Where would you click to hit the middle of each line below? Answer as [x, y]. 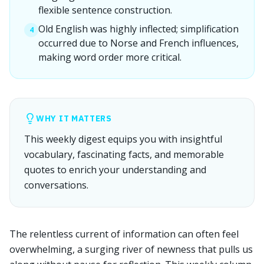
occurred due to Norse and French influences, [138, 43]
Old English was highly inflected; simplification [138, 29]
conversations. [56, 185]
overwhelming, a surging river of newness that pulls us [131, 249]
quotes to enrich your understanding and [115, 170]
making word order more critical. [110, 57]
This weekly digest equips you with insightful [123, 139]
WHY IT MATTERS [74, 118]
